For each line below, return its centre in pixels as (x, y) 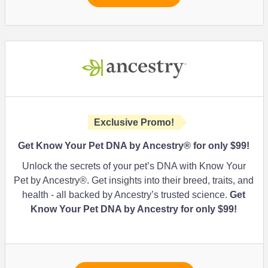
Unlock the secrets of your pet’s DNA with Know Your (134, 166)
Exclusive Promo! (134, 122)
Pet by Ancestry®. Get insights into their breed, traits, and (134, 180)
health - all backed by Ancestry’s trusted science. (126, 195)
